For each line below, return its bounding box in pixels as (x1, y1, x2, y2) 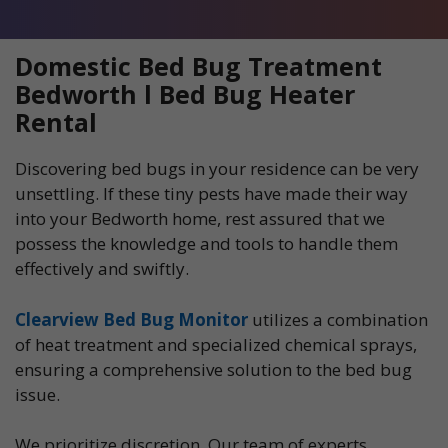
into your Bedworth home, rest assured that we (15, 207, 385, 231)
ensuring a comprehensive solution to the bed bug (15, 357, 412, 381)
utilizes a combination (248, 307, 428, 331)
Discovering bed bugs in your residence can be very (15, 157, 419, 181)
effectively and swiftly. (15, 257, 189, 281)
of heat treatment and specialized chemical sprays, (15, 332, 417, 356)
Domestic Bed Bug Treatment (15, 49, 382, 84)
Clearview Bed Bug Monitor (15, 307, 248, 331)
